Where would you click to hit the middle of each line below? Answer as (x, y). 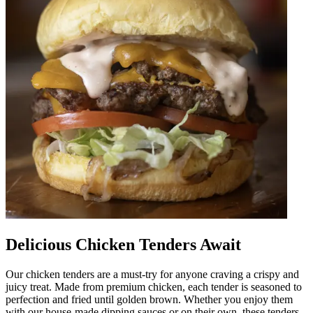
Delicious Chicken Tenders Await (123, 244)
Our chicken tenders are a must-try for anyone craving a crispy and (152, 274)
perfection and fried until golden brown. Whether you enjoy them (149, 299)
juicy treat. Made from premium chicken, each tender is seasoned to (154, 286)
